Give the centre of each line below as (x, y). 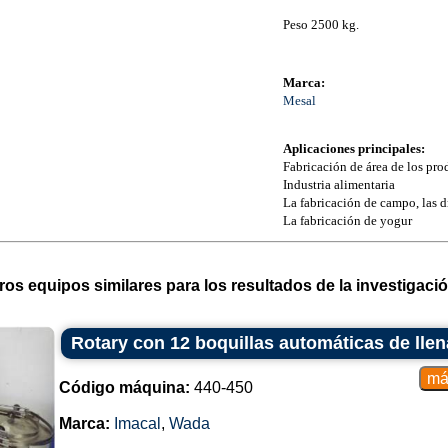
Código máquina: (124, 387)
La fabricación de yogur (347, 220)
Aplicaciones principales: (353, 148)
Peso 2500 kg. (320, 24)
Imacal (137, 423)
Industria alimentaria (338, 184)
